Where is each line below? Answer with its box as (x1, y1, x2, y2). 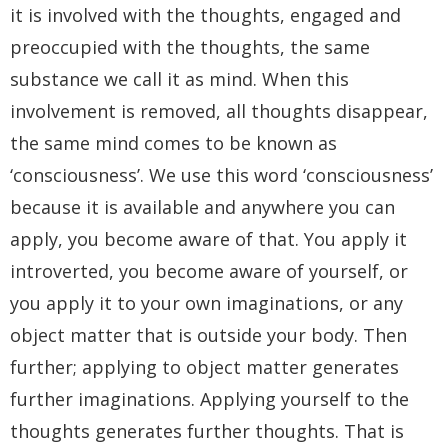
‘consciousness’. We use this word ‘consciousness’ (10, 162, 433, 187)
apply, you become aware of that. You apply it (10, 226, 407, 251)
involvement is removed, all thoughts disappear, (10, 98, 428, 123)
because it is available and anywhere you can (10, 194, 395, 219)
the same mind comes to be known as (10, 130, 337, 155)
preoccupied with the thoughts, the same (10, 34, 370, 59)
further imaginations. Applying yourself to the (10, 386, 409, 411)
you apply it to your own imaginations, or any (10, 290, 403, 315)
